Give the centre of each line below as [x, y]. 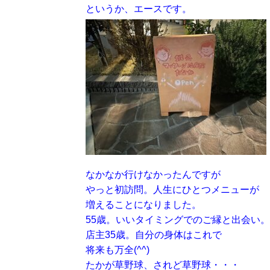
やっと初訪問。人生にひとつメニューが [172, 190]
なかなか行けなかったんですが [153, 174]
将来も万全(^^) [118, 250]
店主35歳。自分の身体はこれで [154, 235]
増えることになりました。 [143, 205]
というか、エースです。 [139, 9]
